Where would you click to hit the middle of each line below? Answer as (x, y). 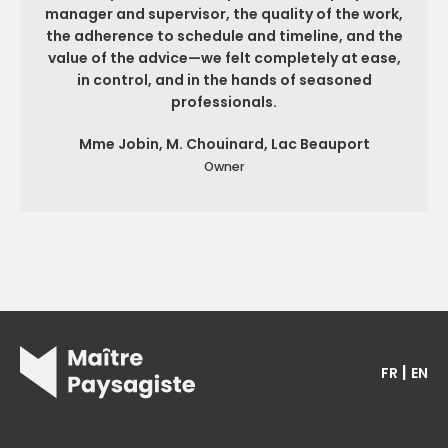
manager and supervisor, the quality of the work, (224, 14)
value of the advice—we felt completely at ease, (224, 58)
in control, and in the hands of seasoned (224, 80)
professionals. (224, 102)
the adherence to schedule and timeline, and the (224, 36)
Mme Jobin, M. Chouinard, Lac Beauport (224, 144)
